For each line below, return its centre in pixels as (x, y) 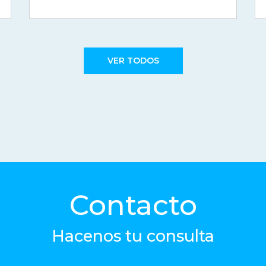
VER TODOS (133, 61)
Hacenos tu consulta (133, 236)
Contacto (133, 205)
